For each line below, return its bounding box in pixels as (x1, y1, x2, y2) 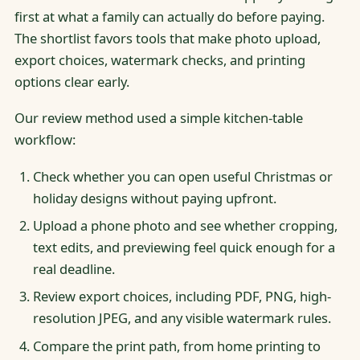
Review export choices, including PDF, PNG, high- (32, 287, 331, 306)
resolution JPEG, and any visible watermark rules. (32, 309, 331, 328)
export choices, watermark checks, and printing (14, 51, 305, 70)
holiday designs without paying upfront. (32, 188, 276, 207)
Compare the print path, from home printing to (32, 336, 321, 355)
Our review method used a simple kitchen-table (14, 108, 303, 128)
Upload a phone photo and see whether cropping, (32, 216, 337, 235)
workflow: (14, 130, 76, 149)
